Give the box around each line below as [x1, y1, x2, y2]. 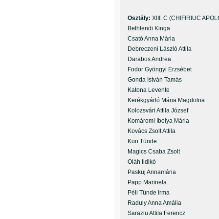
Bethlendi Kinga [122, 25, 170, 32]
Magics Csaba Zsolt [122, 148, 180, 155]
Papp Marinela [122, 179, 167, 186]
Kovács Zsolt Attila [122, 128, 175, 134]
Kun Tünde [122, 138, 157, 145]
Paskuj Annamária [122, 169, 176, 175]
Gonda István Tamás [122, 76, 182, 83]
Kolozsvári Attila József [122, 107, 188, 114]
